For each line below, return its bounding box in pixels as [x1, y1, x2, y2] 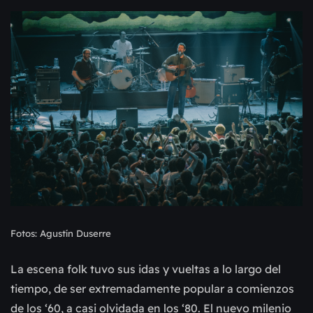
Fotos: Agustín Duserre [10, 227, 111, 239]
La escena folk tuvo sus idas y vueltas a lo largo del [10, 261, 281, 276]
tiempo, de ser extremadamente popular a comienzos [10, 281, 294, 296]
